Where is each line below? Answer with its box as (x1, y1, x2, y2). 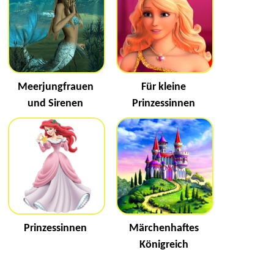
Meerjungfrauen (17, 81, 94, 93)
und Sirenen (28, 97, 83, 109)
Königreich (139, 239, 188, 251)
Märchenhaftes (128, 222, 199, 234)
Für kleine (141, 81, 186, 93)
